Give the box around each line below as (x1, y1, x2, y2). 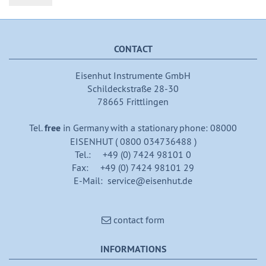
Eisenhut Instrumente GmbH (75, 69, 191, 81)
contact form (111, 213, 164, 226)
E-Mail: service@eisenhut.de (74, 174, 192, 186)
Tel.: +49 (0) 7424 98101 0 (75, 148, 191, 160)
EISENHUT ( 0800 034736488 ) (69, 135, 197, 147)
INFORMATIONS (100, 242, 166, 255)
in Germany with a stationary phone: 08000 (61, 121, 237, 134)
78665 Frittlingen (97, 95, 169, 107)
